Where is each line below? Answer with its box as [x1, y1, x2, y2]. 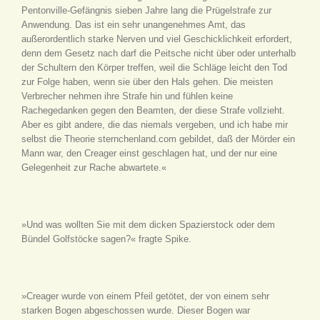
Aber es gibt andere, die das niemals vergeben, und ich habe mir [21, 119, 288, 130]
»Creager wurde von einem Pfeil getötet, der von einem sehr [21, 290, 269, 301]
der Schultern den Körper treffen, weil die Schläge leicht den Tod [21, 61, 287, 73]
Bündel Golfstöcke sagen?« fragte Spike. [21, 233, 191, 244]
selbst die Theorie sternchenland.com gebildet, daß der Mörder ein [21, 133, 295, 144]
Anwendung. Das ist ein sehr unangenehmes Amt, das [21, 19, 246, 30]
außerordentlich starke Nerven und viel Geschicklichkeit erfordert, [21, 33, 292, 44]
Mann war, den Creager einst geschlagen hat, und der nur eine [21, 147, 277, 159]
